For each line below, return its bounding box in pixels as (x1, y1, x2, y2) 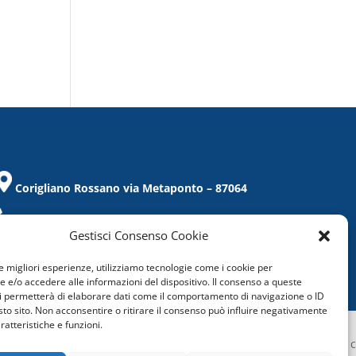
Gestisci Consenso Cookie (69, 227, 209, 243)
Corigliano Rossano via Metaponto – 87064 (14, 180, 247, 196)
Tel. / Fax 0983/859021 (11, 212, 136, 228)
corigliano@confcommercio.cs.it (11, 244, 194, 260)
